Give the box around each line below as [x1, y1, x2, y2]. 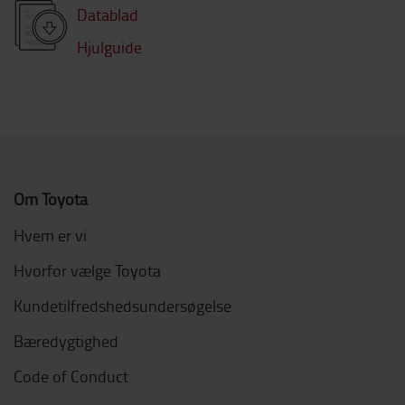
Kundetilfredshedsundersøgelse [14, 294, 231, 316]
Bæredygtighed [14, 329, 118, 352]
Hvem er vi [14, 223, 87, 246]
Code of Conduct [14, 364, 128, 387]
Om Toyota [14, 187, 88, 210]
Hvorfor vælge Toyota [14, 259, 161, 281]
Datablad [77, 3, 138, 25]
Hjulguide [77, 35, 142, 58]
